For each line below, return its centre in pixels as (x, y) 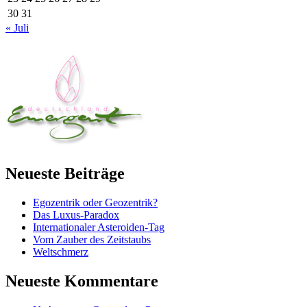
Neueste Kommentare (82, 281)
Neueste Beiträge (65, 173)
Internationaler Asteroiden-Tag (99, 227)
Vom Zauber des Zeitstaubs (92, 239)
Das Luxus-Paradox (76, 214)
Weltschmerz (61, 251)
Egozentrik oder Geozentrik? (95, 202)
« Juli (17, 28)
